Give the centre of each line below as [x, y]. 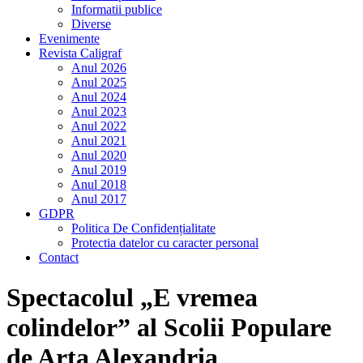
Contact [59, 258]
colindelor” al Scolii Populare [169, 327]
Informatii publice [117, 10]
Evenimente [69, 39]
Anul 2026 [99, 68]
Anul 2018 [99, 185]
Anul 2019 [99, 170]
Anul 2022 [99, 126]
